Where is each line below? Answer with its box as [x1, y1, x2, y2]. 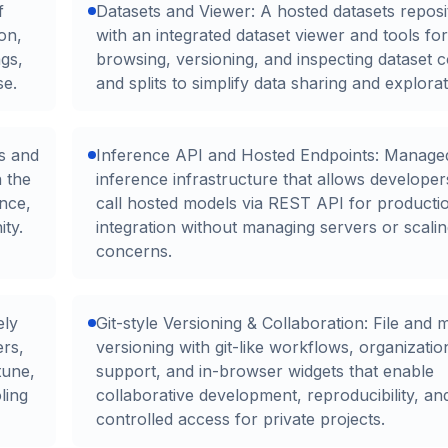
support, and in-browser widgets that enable [96, 361, 434, 382]
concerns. [96, 241, 172, 262]
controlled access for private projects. [96, 409, 385, 430]
